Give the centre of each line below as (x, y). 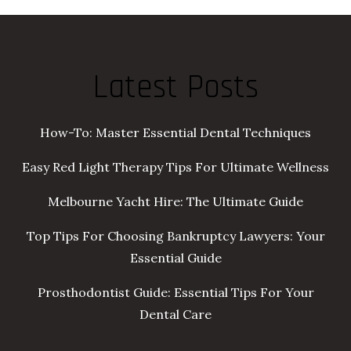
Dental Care (175, 315)
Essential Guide (175, 258)
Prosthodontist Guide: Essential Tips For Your (175, 293)
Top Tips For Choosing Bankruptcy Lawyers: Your (175, 236)
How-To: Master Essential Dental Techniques (175, 133)
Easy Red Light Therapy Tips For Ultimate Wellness (175, 167)
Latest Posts (175, 88)
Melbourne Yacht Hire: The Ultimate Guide (175, 202)
